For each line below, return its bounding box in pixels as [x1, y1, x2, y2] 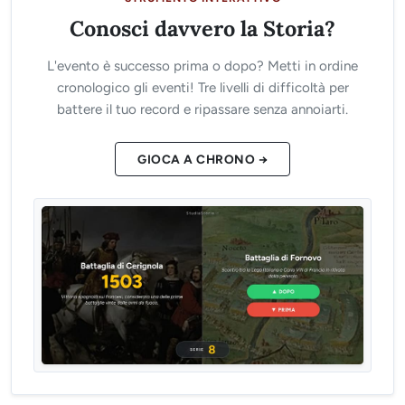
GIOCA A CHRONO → [137, 152, 268, 167]
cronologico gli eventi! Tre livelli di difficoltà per [56, 80, 349, 97]
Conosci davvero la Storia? [70, 14, 335, 42]
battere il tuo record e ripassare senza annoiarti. [57, 101, 348, 118]
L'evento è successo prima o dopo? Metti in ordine [47, 58, 358, 75]
